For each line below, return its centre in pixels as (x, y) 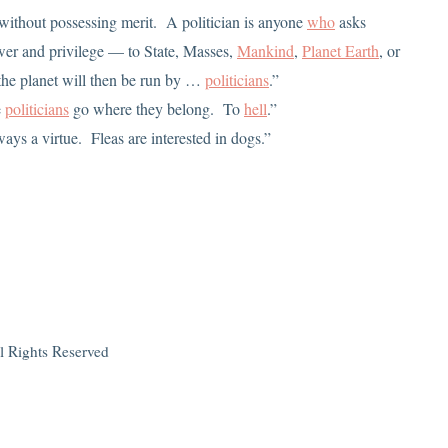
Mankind (265, 51)
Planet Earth (340, 51)
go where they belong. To (156, 109)
